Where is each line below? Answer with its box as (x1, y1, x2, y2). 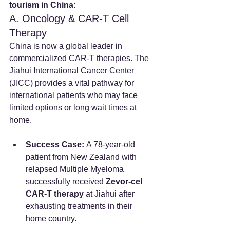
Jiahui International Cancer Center (9, 66, 136, 75)
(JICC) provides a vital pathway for (9, 78, 136, 87)
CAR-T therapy (26, 189, 84, 198)
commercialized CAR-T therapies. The (9, 53, 151, 63)
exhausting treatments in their (26, 201, 135, 210)
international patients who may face (9, 90, 140, 100)
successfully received (26, 177, 106, 186)
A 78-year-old (84, 140, 137, 149)
